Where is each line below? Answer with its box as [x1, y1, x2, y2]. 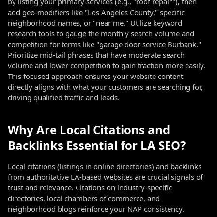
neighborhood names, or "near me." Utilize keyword [8, 18, 182, 28]
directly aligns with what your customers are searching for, [8, 82, 203, 92]
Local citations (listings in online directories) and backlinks [8, 161, 201, 171]
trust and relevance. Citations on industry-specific [8, 183, 172, 192]
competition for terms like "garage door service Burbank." [8, 39, 201, 49]
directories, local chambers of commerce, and [8, 193, 160, 203]
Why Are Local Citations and [8, 122, 170, 138]
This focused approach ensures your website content [8, 71, 183, 81]
